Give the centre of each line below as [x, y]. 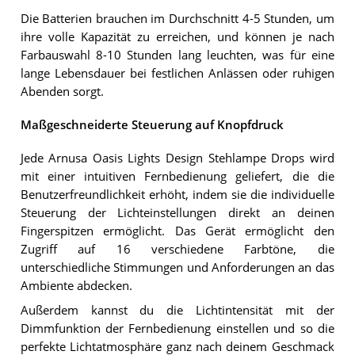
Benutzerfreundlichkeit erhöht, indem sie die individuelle [177, 195]
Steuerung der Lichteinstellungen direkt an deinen [177, 213]
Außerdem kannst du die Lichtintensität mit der [177, 310]
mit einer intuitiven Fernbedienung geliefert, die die [177, 177]
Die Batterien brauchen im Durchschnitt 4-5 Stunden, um [177, 18]
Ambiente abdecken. [76, 286]
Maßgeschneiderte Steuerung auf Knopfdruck [152, 124]
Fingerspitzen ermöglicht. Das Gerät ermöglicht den [177, 231]
